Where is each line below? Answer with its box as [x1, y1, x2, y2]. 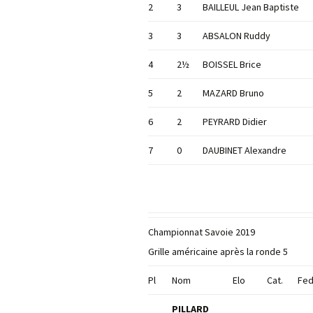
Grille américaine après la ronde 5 [148, 245, 288, 259]
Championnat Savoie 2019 [148, 226, 255, 239]
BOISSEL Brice [203, 58, 261, 71]
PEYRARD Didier [203, 115, 267, 129]
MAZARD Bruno [203, 87, 264, 100]
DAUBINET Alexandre [203, 144, 286, 157]
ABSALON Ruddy [203, 29, 270, 43]
